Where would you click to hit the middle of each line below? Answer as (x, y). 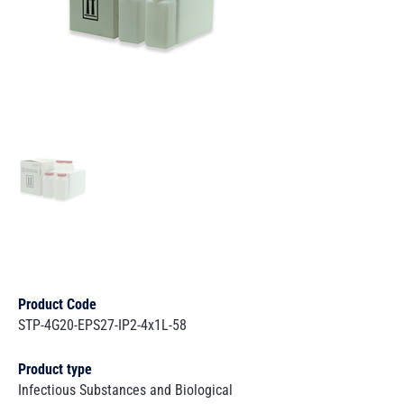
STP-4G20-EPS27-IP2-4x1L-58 (102, 325)
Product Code (57, 304)
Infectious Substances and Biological (125, 390)
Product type (55, 369)
